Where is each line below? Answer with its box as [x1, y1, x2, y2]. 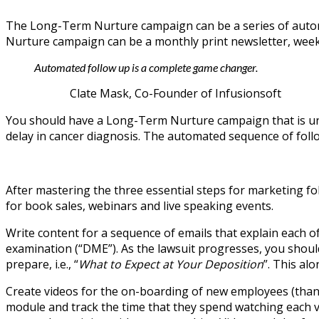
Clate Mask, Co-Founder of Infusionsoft [70, 85, 281, 101]
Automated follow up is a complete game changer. [34, 60, 258, 74]
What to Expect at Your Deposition [78, 256, 263, 272]
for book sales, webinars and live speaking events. [6, 197, 273, 214]
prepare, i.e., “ [6, 256, 78, 272]
